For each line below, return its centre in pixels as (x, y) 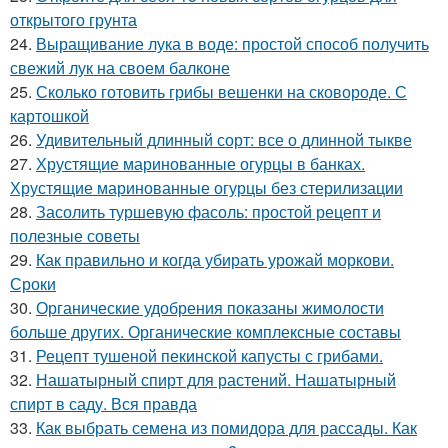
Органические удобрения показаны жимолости (210, 307)
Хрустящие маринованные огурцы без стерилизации (206, 187)
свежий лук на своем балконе (120, 67)
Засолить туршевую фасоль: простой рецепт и (208, 211)
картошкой (49, 115)
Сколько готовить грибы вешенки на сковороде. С (221, 91)
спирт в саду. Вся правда (103, 403)
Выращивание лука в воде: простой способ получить (232, 43)
